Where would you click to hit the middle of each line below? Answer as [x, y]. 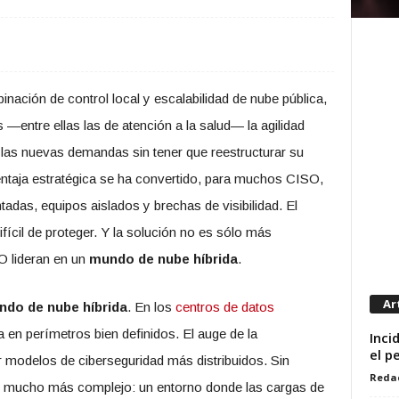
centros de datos [224, 307]
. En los [151, 307]
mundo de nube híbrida [163, 259]
